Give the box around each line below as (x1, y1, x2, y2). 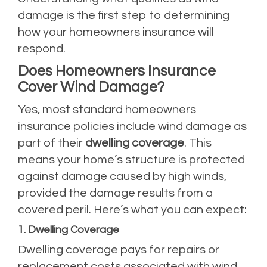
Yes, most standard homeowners (18, 103, 196, 116)
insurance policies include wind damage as (18, 120, 247, 132)
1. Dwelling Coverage (18, 223, 119, 235)
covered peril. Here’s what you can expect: (18, 203, 247, 216)
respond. (18, 42, 66, 55)
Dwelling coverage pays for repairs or (18, 243, 219, 256)
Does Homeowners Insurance (18, 63, 216, 79)
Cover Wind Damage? (18, 79, 164, 95)
